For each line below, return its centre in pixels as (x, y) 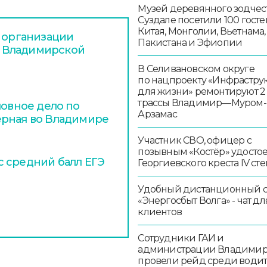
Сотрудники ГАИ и (181, 238)
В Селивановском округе (196, 69)
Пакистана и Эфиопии (190, 42)
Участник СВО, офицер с (195, 140)
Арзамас (157, 114)
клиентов (160, 212)
